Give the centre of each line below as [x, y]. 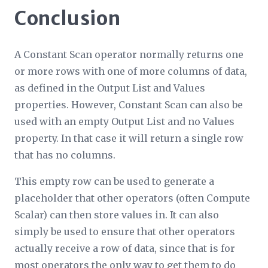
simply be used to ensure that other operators [125, 231]
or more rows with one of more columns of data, [131, 71]
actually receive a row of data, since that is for [125, 248]
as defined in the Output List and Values [110, 88]
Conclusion [68, 18]
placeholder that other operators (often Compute [132, 198]
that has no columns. [65, 155]
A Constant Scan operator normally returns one [129, 54]
